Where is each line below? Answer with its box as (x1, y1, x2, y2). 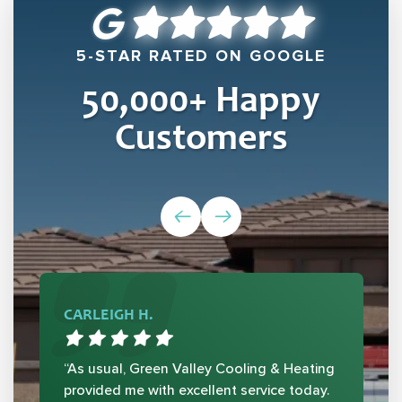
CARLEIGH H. (63, 308, 153, 325)
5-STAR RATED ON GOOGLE (76, 46, 326, 66)
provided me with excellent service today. (63, 381, 329, 400)
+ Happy (188, 83, 320, 123)
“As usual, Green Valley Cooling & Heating (63, 360, 335, 379)
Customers (114, 121, 288, 161)
